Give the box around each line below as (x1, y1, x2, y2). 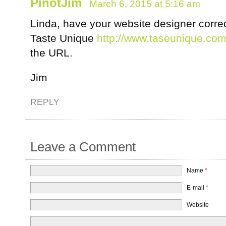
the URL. (30, 47, 73, 59)
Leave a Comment (30, 139, 136, 154)
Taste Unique (30, 32, 97, 44)
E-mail (186, 184, 206, 191)
